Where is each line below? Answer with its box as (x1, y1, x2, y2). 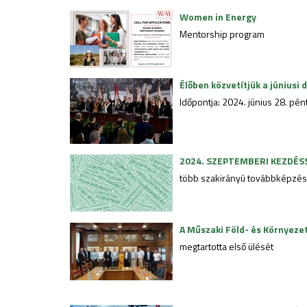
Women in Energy (180, 10, 256, 24)
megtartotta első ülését (180, 239, 273, 254)
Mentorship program (180, 27, 265, 41)
